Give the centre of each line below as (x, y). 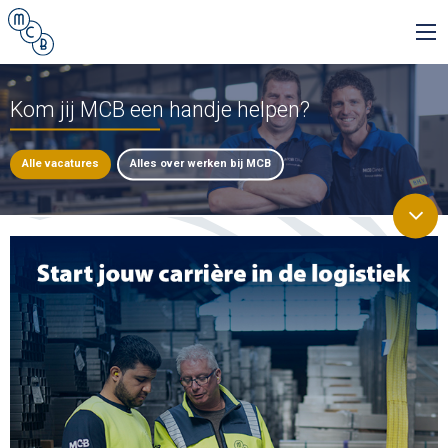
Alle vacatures (60, 164)
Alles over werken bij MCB (200, 164)
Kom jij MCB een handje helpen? (160, 110)
